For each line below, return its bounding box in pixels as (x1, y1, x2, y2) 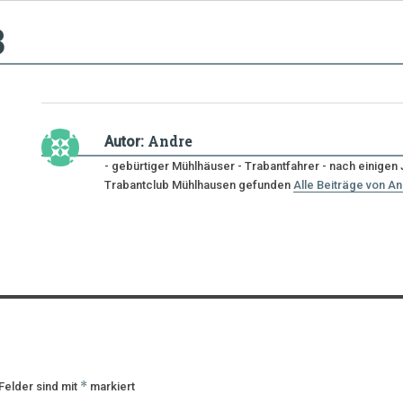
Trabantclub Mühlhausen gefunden (104, 177, 294, 192)
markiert (87, 379, 136, 393)
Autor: (104, 132, 145, 150)
